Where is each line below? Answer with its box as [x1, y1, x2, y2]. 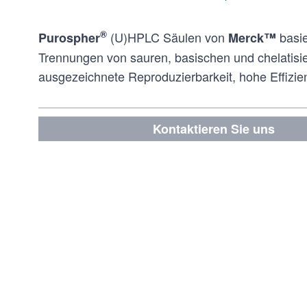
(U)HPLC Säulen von [107, 28, 228, 46]
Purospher [38, 29, 100, 47]
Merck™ [228, 29, 276, 47]
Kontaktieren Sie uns [152, 120, 275, 138]
